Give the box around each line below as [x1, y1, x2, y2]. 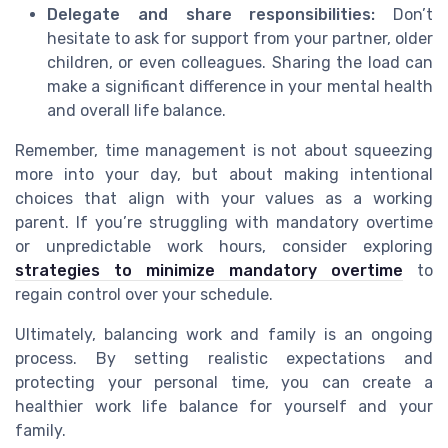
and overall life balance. [47, 101, 226, 121]
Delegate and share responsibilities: [47, 5, 376, 25]
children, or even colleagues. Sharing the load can [47, 53, 433, 73]
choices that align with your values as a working [15, 189, 433, 209]
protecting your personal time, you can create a [15, 373, 433, 393]
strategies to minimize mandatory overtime [15, 261, 403, 281]
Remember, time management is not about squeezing [15, 141, 433, 161]
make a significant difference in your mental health [47, 77, 433, 97]
